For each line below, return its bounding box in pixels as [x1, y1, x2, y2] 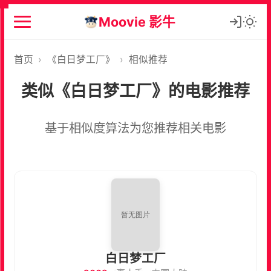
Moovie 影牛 [99, 13, 176, 30]
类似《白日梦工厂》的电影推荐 [21, 80, 250, 101]
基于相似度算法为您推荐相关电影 [45, 120, 226, 135]
